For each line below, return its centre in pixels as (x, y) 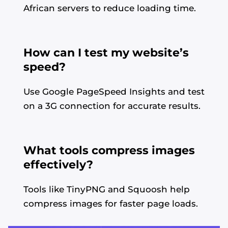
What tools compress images (109, 151)
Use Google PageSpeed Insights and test (114, 92)
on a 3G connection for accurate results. (112, 106)
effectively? (58, 165)
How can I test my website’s (106, 53)
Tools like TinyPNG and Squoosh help (107, 190)
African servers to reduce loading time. (110, 8)
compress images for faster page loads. (111, 204)
